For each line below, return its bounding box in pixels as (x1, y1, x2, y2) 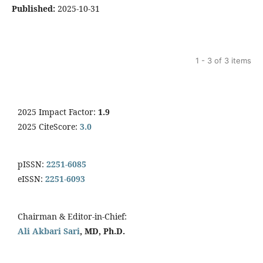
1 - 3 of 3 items (195, 55, 251, 65)
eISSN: (18, 173, 45, 184)
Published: (12, 2, 55, 14)
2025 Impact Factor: (18, 106, 98, 117)
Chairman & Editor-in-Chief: (18, 210, 127, 222)
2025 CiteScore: (18, 120, 80, 132)
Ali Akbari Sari (18, 225, 80, 237)
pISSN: (18, 158, 46, 170)
